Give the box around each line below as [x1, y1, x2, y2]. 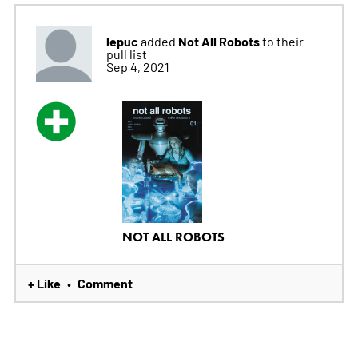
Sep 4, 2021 [105, 58, 169, 75]
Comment [77, 274, 133, 292]
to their [261, 33, 304, 50]
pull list [105, 46, 147, 62]
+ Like [27, 274, 61, 292]
